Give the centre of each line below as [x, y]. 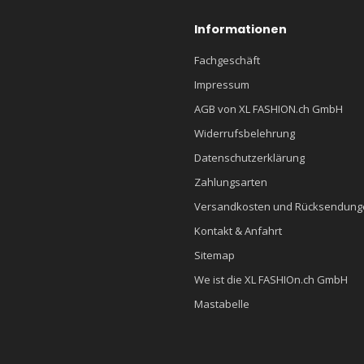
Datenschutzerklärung [249, 157]
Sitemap [214, 255]
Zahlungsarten [231, 182]
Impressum [222, 84]
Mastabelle [222, 303]
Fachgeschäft [227, 60]
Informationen [240, 29]
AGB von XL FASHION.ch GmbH [269, 108]
